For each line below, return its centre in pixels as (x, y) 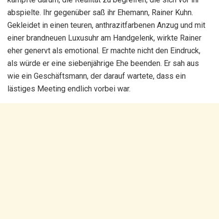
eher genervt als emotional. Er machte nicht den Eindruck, (104, 50)
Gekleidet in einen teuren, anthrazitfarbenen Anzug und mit (106, 25)
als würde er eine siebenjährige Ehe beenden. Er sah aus (103, 63)
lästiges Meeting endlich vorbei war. (69, 88)
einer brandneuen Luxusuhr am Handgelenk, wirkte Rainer (104, 38)
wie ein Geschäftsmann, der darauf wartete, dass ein (97, 76)
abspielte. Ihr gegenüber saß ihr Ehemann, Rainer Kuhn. (100, 12)
